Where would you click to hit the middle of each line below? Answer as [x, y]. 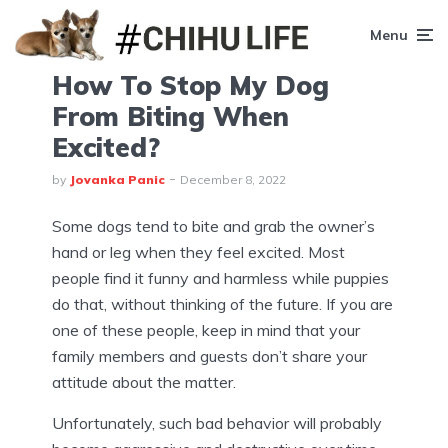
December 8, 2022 [233, 179]
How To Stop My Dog [190, 85]
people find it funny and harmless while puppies [220, 278]
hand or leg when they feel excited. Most [198, 252]
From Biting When [170, 116]
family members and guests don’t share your [209, 356]
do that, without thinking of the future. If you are [222, 304]
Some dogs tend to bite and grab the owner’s [213, 226]
